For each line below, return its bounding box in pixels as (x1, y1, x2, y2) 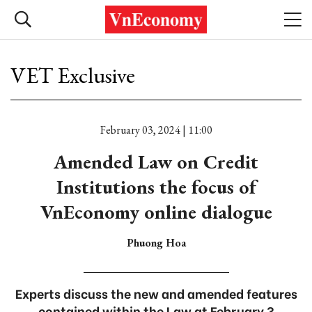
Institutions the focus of (56, 174, 256, 199)
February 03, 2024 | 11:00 (100, 123, 212, 137)
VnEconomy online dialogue (40, 199, 272, 224)
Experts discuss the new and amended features (15, 283, 297, 302)
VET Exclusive (10, 61, 135, 90)
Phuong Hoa (126, 235, 186, 250)
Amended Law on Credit (54, 149, 258, 174)
